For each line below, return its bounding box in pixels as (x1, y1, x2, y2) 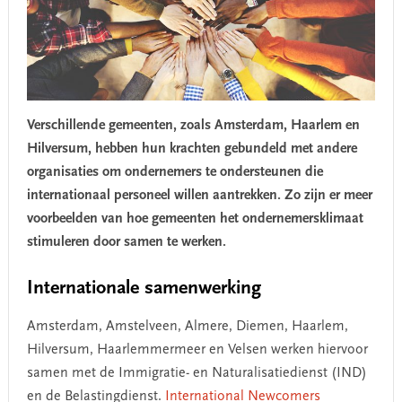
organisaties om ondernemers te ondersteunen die (26, 164, 323, 179)
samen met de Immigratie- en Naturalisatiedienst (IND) (26, 365, 367, 380)
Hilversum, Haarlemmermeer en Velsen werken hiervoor (26, 342, 368, 357)
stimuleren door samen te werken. (26, 234, 226, 249)
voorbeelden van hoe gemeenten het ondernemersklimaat (26, 211, 363, 226)
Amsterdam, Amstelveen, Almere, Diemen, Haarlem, (26, 319, 348, 334)
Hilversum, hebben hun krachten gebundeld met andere (26, 141, 357, 156)
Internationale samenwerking (26, 278, 261, 299)
